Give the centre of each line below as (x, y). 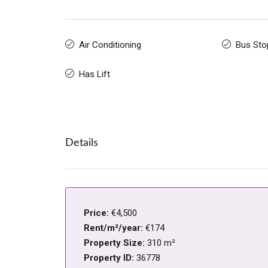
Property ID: (110, 258)
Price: (98, 213)
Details (82, 143)
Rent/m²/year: (115, 228)
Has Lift (95, 74)
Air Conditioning (110, 45)
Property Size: (115, 243)
